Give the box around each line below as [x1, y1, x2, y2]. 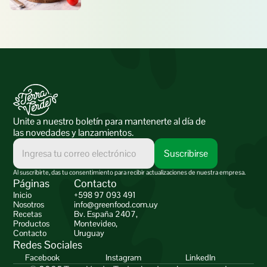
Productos [13, 218, 50, 229]
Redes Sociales [13, 238, 83, 252]
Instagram [105, 252, 141, 263]
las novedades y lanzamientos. [13, 126, 134, 139]
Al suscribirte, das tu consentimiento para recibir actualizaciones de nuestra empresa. [13, 168, 246, 176]
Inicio [13, 190, 32, 200]
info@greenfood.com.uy [74, 199, 159, 210]
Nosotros [13, 199, 45, 210]
